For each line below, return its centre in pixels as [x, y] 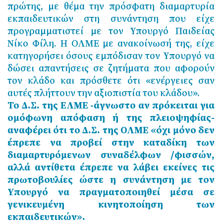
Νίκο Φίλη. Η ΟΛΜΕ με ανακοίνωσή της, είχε [111, 43]
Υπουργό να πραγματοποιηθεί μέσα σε [111, 192]
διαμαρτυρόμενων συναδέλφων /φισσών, [111, 155]
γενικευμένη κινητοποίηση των [111, 204]
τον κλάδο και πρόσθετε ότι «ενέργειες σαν [111, 81]
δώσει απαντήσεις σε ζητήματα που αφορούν [111, 68]
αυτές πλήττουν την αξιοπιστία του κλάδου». [104, 93]
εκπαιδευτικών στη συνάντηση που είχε [111, 19]
